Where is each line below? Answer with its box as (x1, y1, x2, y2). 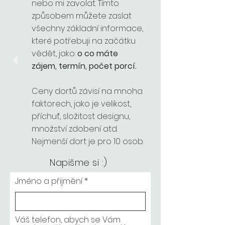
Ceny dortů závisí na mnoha (32, 85, 143, 97)
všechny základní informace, (32, 23, 143, 34)
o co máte (77, 48, 118, 59)
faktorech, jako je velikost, (32, 98, 131, 109)
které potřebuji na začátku (32, 35, 136, 47)
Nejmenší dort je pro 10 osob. (32, 136, 144, 147)
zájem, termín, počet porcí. (32, 60, 137, 72)
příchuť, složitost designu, (32, 110, 130, 122)
